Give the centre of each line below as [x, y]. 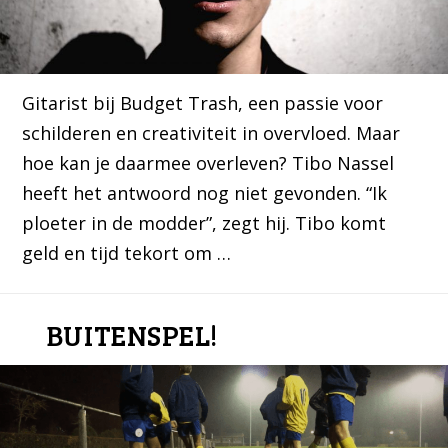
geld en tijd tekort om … [127, 252]
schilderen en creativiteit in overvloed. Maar [211, 132]
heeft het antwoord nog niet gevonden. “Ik [205, 192]
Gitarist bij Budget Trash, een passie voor [203, 102]
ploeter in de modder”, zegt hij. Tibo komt [204, 222]
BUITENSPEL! [132, 334]
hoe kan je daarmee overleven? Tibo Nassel [208, 162]
